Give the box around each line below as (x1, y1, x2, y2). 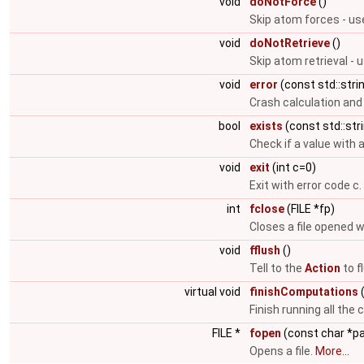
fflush (249, 244, 280, 257)
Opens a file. (249, 344, 315, 357)
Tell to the (249, 262, 305, 275)
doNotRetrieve (249, 37, 330, 50)
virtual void (184, 285, 243, 298)
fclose (249, 202, 284, 215)
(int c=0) (270, 161, 316, 174)
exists (249, 119, 283, 132)
